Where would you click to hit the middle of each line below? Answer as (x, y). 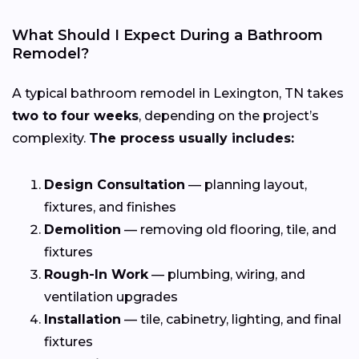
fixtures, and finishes (110, 207)
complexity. (50, 138)
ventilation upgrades (111, 296)
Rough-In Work (96, 274)
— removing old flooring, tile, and (229, 229)
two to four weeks (75, 115)
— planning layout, (246, 184)
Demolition (83, 229)
